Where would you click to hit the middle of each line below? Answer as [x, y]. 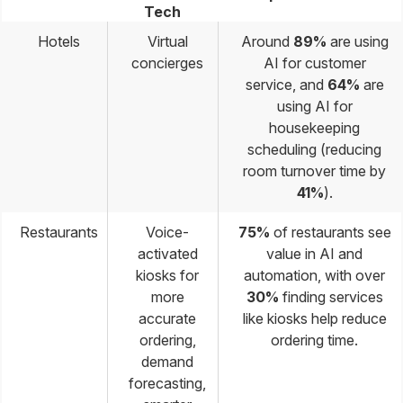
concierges [167, 63]
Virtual [167, 41]
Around [267, 41]
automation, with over [314, 275]
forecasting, [167, 383]
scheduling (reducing [314, 149]
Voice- [167, 232]
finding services [331, 296]
